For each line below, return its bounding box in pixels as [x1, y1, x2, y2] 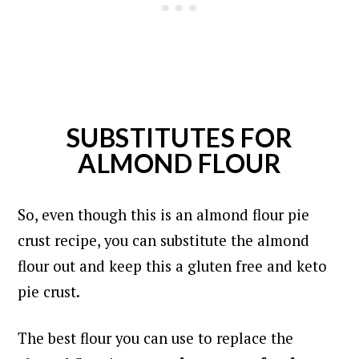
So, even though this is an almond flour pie [18, 204, 310, 224]
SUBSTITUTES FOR [66, 121, 293, 153]
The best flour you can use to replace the [18, 328, 294, 348]
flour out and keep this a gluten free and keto [18, 256, 328, 276]
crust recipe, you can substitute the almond [18, 230, 310, 250]
